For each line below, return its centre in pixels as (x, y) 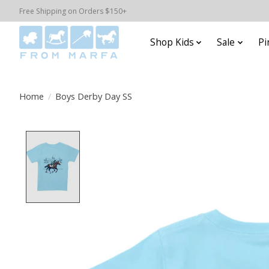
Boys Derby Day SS (93, 96)
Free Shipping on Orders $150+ (73, 11)
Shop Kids (172, 43)
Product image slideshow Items (165, 138)
